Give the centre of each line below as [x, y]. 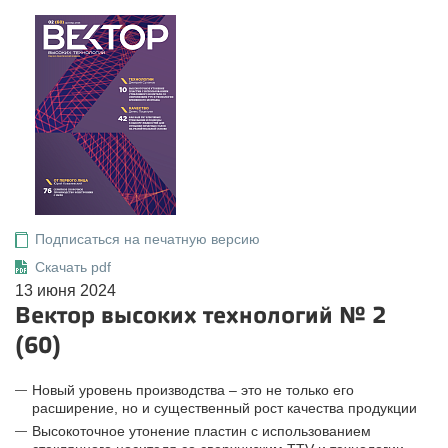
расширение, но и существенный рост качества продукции [224, 408]
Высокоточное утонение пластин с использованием [201, 431]
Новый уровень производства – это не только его [193, 390]
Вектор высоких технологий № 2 [200, 315]
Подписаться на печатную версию [147, 239]
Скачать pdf [73, 267]
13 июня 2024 [65, 290]
